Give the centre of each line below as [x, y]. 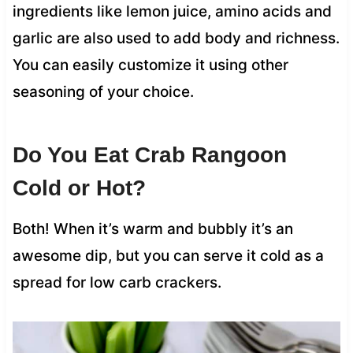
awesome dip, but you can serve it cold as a [168, 255]
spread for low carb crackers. [117, 282]
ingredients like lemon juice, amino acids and [172, 11]
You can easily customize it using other [150, 65]
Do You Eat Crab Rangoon [149, 154]
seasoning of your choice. [103, 91]
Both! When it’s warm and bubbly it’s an [152, 229]
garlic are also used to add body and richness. [176, 38]
